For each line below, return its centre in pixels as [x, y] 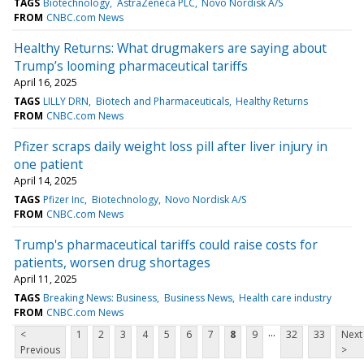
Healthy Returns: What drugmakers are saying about [170, 48]
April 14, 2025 [45, 180]
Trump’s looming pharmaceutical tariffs [131, 65]
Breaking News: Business [100, 297]
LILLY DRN [66, 101]
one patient [48, 164]
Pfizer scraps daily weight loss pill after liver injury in [171, 146]
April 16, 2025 [45, 82]
